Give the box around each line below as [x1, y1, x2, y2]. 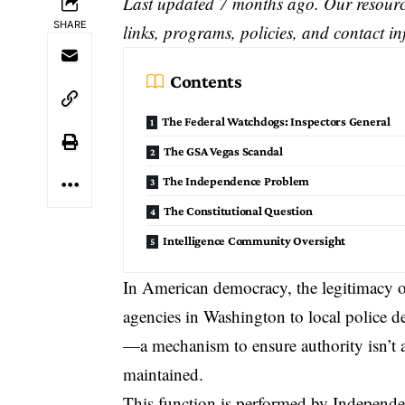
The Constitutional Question [164, 202, 313, 218]
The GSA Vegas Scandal [164, 143, 283, 158]
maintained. [123, 362, 204, 385]
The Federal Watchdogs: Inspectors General [162, 113, 391, 128]
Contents [170, 70, 242, 92]
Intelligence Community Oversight [163, 232, 346, 248]
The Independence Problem [163, 173, 310, 188]
